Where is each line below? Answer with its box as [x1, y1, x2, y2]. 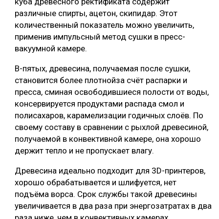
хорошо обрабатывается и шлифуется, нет [15, 177, 176, 187]
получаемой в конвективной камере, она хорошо [15, 133, 201, 144]
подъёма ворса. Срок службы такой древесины [15, 189, 197, 199]
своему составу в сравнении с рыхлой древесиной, [15, 122, 208, 132]
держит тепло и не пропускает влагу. [15, 145, 154, 155]
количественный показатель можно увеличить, [15, 20, 194, 30]
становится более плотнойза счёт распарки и [15, 75, 187, 85]
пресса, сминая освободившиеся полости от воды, [15, 87, 209, 97]
